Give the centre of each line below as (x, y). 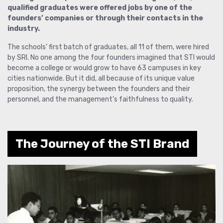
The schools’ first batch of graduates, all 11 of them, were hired (108, 47)
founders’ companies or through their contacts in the (105, 18)
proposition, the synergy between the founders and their (99, 89)
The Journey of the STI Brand (102, 144)
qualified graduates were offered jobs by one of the (100, 8)
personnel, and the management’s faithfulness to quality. (100, 100)
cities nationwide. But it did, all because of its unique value (101, 79)
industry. (24, 29)
